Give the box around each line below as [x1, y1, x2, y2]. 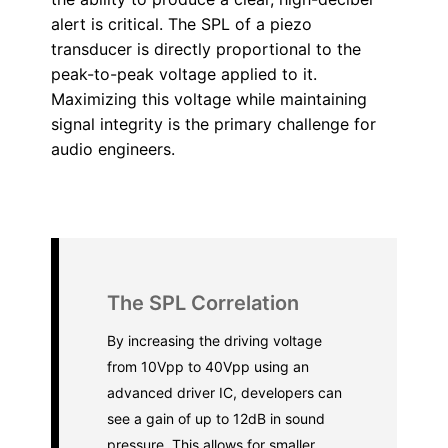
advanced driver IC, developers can [106, 384, 342, 401]
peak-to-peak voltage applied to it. [50, 64, 317, 84]
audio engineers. [50, 139, 175, 159]
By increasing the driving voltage [106, 332, 322, 349]
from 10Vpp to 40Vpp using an [106, 358, 309, 375]
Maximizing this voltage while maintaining [50, 89, 367, 109]
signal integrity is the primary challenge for [50, 114, 376, 134]
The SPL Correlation [106, 291, 299, 315]
